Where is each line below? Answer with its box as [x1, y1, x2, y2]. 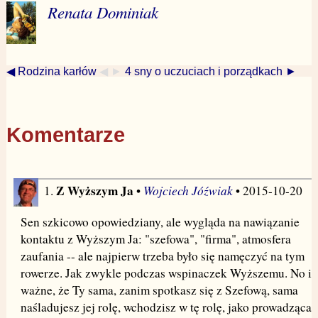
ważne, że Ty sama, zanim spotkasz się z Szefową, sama [20, 282, 298, 298]
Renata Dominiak [48, 1, 159, 23]
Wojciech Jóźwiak [143, 181, 233, 199]
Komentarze [6, 123, 125, 146]
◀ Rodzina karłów [6, 65, 97, 78]
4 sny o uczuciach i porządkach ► [124, 65, 297, 78]
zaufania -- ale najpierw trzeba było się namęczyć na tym [20, 248, 305, 264]
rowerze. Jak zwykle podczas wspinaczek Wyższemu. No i [20, 265, 312, 281]
